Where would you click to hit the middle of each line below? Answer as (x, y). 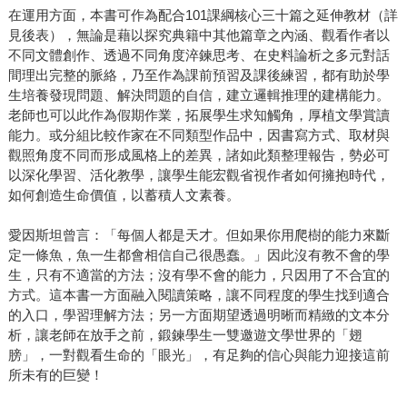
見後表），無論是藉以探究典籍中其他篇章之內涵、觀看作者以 (199, 35)
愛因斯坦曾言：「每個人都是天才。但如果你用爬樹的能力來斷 (199, 235)
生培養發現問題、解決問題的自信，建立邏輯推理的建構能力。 (199, 95)
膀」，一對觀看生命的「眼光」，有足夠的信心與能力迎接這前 (199, 355)
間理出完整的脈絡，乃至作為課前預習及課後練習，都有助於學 (199, 75)
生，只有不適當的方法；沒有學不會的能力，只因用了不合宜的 (199, 275)
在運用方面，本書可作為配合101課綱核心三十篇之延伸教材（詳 (203, 15)
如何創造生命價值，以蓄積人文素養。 (124, 195)
